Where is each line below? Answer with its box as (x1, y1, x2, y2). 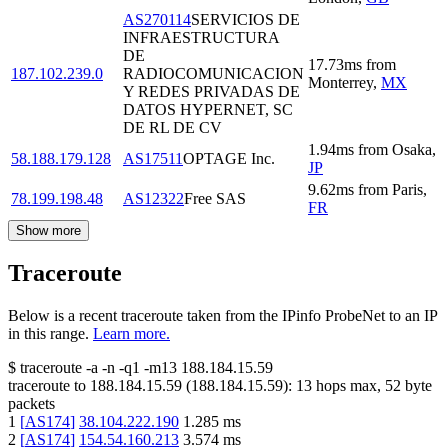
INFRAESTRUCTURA (123, 28, 279, 46)
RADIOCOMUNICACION (123, 64, 304, 82)
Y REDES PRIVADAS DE (123, 82, 300, 100)
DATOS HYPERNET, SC (123, 100, 293, 118)
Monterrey (308, 73, 373, 91)
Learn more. (93, 325, 170, 343)
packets (8, 395, 55, 413)
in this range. (8, 325, 89, 343)
